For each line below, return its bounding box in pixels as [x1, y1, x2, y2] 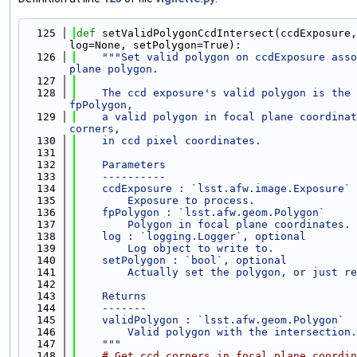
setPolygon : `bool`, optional [76, 254, 287, 267]
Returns [76, 290, 147, 303]
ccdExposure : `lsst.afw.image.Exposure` [76, 182, 351, 195]
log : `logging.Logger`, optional [76, 230, 306, 243]
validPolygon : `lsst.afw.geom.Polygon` [76, 314, 344, 327]
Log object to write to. [76, 242, 274, 255]
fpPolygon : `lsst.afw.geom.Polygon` [76, 206, 325, 219]
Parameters [76, 159, 166, 171]
